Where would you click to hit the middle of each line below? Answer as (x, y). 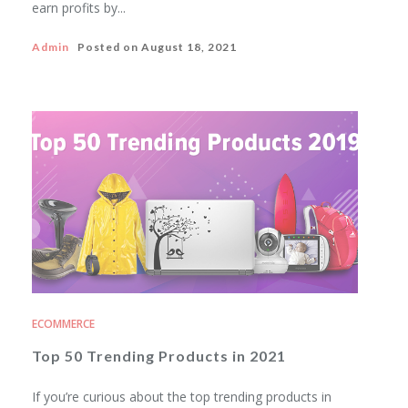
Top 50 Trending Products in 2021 (159, 356)
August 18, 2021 (189, 47)
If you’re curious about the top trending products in (182, 397)
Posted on (105, 47)
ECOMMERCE (63, 324)
